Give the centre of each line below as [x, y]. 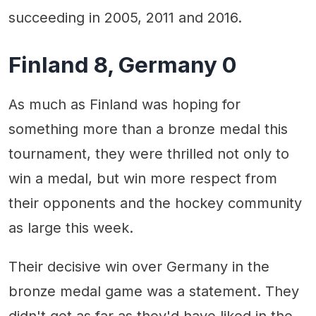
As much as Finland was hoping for [124, 104]
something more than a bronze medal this [148, 129]
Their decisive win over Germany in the [139, 266]
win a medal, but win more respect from [143, 178]
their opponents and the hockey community [155, 203]
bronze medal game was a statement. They [154, 291]
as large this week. [71, 227]
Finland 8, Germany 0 [122, 65]
